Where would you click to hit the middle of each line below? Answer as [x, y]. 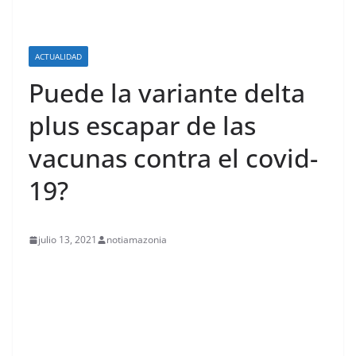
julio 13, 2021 [68, 240]
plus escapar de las [142, 125]
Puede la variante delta [167, 93]
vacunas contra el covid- [173, 158]
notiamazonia [137, 240]
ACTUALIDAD [58, 56]
